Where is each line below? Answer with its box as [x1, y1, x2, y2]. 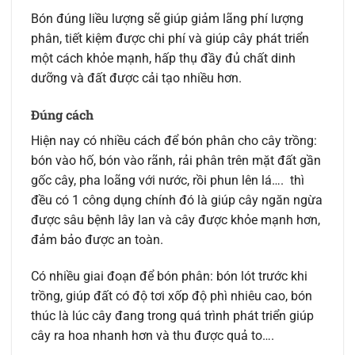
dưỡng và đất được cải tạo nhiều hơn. [31, 71, 242, 86]
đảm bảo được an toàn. [31, 232, 163, 248]
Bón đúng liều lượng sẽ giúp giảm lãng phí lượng [31, 11, 303, 27]
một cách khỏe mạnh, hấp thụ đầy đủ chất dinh [31, 51, 296, 67]
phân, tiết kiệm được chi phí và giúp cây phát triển [31, 31, 309, 47]
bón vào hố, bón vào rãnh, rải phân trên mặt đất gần [31, 153, 321, 169]
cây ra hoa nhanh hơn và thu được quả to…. [31, 327, 274, 343]
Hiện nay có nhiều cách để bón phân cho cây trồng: [31, 133, 317, 149]
